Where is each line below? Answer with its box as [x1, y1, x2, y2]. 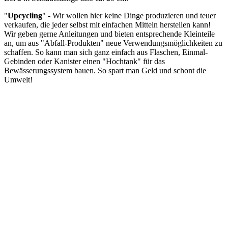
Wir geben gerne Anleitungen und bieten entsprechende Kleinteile [4, 30, 215, 39]
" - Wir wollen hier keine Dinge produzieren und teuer [42, 11, 216, 20]
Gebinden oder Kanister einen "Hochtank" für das [4, 57, 165, 66]
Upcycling [8, 11, 42, 20]
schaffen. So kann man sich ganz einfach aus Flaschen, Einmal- [4, 48, 208, 57]
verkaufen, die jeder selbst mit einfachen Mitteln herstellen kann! [4, 20, 211, 30]
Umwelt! [4, 75, 33, 84]
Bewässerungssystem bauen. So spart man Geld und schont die [4, 66, 206, 75]
